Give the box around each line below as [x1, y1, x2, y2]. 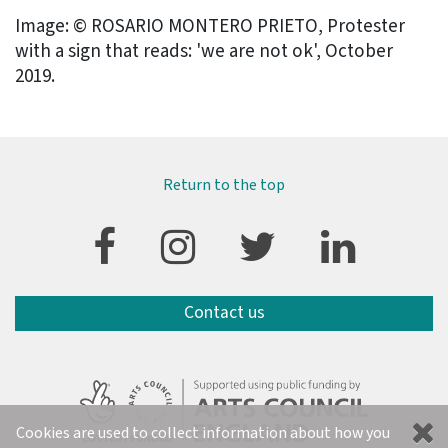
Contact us [183, 300, 265, 326]
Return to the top [163, 173, 285, 196]
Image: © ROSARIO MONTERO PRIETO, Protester [15, 12, 405, 40]
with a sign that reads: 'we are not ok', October [15, 37, 393, 65]
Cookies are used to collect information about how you [16, 421, 390, 444]
